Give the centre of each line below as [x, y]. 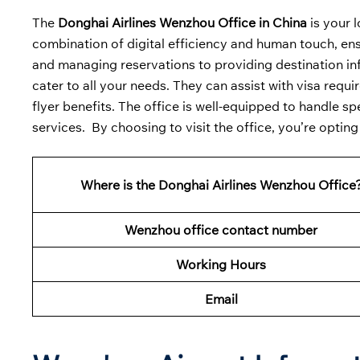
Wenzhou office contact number [221, 230]
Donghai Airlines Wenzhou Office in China [184, 23]
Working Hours [221, 265]
